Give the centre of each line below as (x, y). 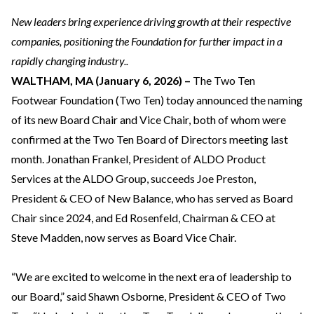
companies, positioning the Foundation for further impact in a (147, 41)
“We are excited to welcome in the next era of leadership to (151, 277)
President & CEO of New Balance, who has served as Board (152, 198)
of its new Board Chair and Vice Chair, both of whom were (149, 120)
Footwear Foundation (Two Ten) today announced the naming (157, 100)
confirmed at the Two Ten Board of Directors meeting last (150, 139)
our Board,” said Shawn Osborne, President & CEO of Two (149, 296)
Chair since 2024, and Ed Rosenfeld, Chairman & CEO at (143, 218)
